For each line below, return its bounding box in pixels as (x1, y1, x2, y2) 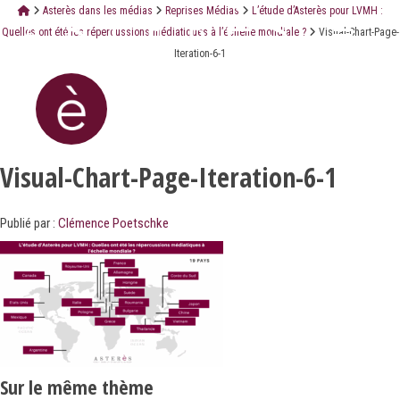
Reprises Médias (164, 4, 239, 17)
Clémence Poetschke (58, 215, 169, 232)
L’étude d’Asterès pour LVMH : (251, 4, 383, 17)
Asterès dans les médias (42, 4, 153, 17)
